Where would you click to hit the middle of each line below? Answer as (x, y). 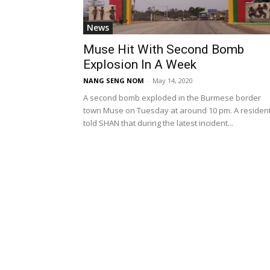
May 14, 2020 (173, 81)
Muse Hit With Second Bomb (164, 50)
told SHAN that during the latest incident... (158, 123)
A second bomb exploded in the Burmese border (172, 98)
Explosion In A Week (140, 65)
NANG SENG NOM (114, 81)
